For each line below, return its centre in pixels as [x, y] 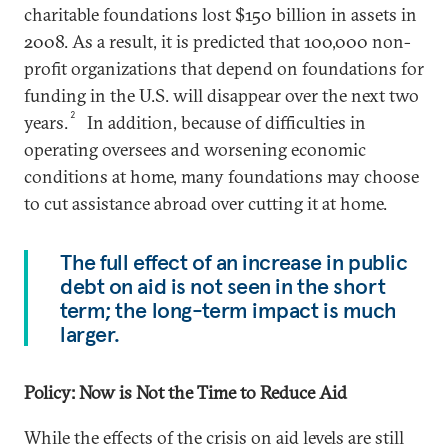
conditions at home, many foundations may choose [221, 177]
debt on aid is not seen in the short [223, 286]
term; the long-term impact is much [229, 310]
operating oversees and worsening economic [195, 150]
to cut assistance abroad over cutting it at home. [205, 204]
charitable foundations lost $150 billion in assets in [220, 15]
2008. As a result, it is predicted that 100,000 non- [217, 42]
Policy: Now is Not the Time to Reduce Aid [185, 393]
